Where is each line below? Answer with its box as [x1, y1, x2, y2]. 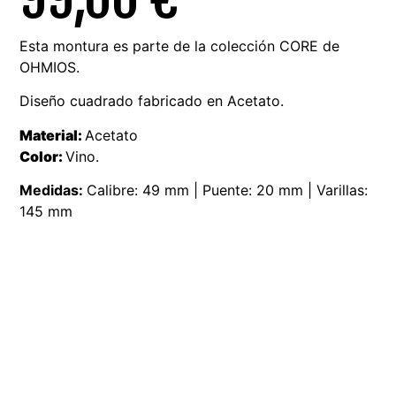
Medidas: [19, 180, 88, 199]
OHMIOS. [19, 57, 80, 76]
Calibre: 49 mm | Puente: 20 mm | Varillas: [87, 180, 369, 199]
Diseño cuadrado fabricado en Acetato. [19, 92, 285, 110]
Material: [19, 126, 86, 144]
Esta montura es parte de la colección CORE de [19, 36, 340, 55]
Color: [19, 147, 66, 165]
